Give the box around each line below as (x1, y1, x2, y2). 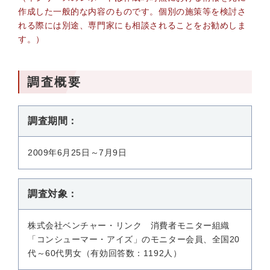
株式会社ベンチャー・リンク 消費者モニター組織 (28, 221, 230, 230)
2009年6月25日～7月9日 (28, 148, 127, 157)
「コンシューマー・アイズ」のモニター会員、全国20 (28, 234, 240, 244)
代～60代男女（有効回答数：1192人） (28, 248, 182, 258)
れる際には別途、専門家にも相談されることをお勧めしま (18, 20, 246, 30)
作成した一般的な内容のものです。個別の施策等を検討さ (18, 7, 246, 16)
